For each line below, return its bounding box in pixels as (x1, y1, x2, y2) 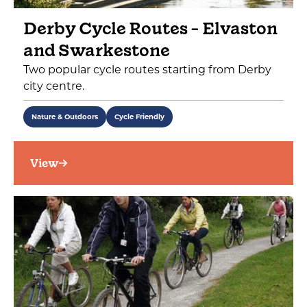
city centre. (23, 79, 84, 93)
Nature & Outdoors (32, 112, 98, 121)
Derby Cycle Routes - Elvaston (23, 17, 278, 40)
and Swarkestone (23, 39, 170, 62)
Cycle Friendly (114, 112, 164, 121)
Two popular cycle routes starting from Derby (23, 63, 271, 76)
